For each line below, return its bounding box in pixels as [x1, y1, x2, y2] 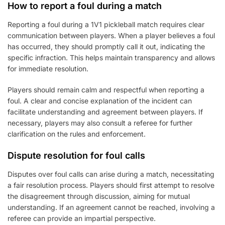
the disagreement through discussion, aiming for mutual [8, 192, 190, 201]
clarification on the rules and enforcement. [8, 130, 146, 139]
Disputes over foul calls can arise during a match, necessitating [8, 170, 214, 179]
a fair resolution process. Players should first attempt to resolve [8, 181, 214, 190]
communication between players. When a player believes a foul [8, 31, 215, 40]
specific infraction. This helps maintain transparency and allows [8, 53, 215, 62]
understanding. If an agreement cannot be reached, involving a [8, 203, 215, 212]
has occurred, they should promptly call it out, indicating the [8, 42, 205, 51]
